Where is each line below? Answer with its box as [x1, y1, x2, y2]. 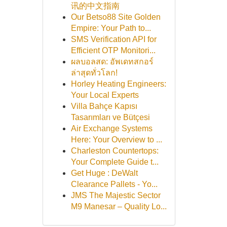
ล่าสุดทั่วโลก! [70, 68, 118, 77]
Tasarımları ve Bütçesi [70, 113, 150, 122]
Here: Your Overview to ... [70, 135, 162, 144]
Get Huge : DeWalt [70, 169, 138, 177]
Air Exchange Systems [70, 124, 153, 133]
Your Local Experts [70, 91, 139, 99]
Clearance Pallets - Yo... [70, 180, 158, 188]
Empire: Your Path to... [70, 24, 151, 32]
